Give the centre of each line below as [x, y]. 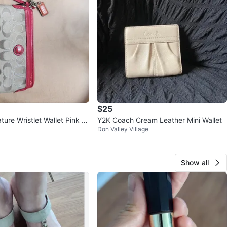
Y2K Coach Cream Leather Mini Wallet [160, 120]
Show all [195, 163]
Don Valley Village [123, 129]
